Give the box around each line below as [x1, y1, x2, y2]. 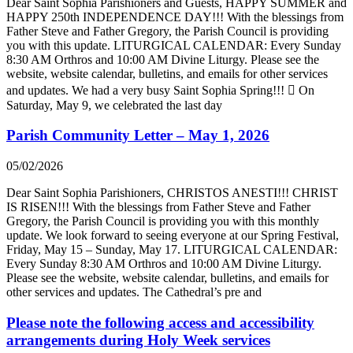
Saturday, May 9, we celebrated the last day [6, 98, 222, 112]
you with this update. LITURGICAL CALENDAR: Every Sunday [6, 38, 341, 52]
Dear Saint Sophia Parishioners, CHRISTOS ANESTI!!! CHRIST [6, 186, 338, 200]
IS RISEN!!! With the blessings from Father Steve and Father [6, 200, 310, 214]
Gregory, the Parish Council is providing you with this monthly [6, 214, 319, 229]
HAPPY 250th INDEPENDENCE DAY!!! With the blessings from [6, 9, 344, 24]
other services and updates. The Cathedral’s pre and [6, 285, 262, 299]
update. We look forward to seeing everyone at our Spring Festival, [6, 229, 339, 243]
